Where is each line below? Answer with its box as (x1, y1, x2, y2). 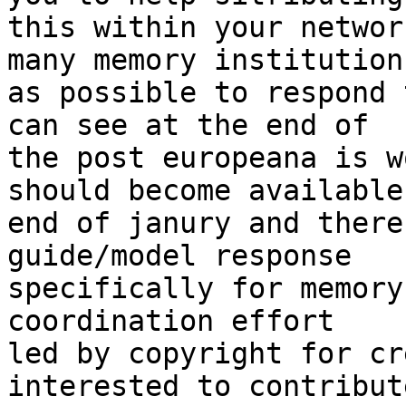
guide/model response (7, 239, 352, 273)
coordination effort (7, 304, 334, 338)
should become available (7, 174, 403, 208)
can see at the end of (7, 109, 369, 142)
